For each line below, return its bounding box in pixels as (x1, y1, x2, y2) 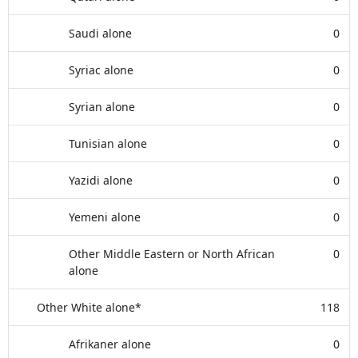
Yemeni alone (69, 209, 141, 225)
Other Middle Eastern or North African (69, 246, 275, 261)
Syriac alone (69, 62, 133, 78)
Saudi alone (69, 26, 132, 41)
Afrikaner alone (69, 336, 151, 352)
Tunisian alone (69, 136, 147, 151)
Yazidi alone (69, 173, 133, 188)
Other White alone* (37, 300, 141, 315)
